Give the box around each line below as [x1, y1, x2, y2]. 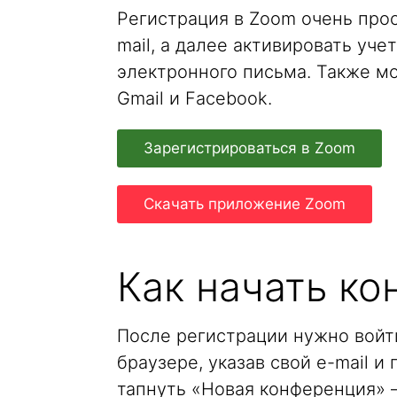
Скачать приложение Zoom [144, 195, 346, 213]
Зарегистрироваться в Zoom [144, 139, 355, 157]
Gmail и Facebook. [117, 88, 272, 109]
